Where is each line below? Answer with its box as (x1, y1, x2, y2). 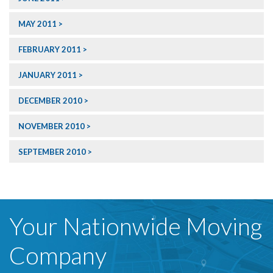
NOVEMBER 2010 (18, 121, 85, 132)
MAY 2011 (18, 19, 57, 29)
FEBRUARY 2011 (18, 44, 81, 55)
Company (9, 241, 107, 270)
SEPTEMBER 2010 (18, 147, 86, 157)
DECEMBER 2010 (18, 96, 82, 106)
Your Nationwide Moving (9, 212, 262, 241)
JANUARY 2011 (18, 70, 77, 80)
